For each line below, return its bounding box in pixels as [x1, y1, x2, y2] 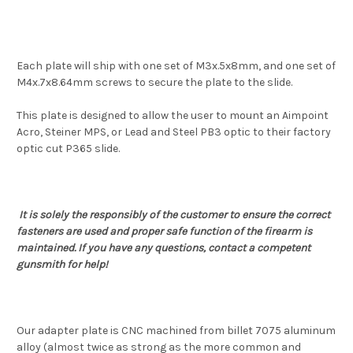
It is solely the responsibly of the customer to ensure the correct [19, 208, 330, 222]
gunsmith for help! [17, 258, 108, 272]
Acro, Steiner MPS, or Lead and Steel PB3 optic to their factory [17, 125, 331, 139]
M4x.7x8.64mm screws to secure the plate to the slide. [17, 76, 292, 90]
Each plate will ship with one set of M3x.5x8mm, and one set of [17, 59, 336, 73]
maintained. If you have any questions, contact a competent [17, 241, 310, 255]
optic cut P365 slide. [17, 142, 120, 156]
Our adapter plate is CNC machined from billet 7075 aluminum [17, 324, 336, 338]
